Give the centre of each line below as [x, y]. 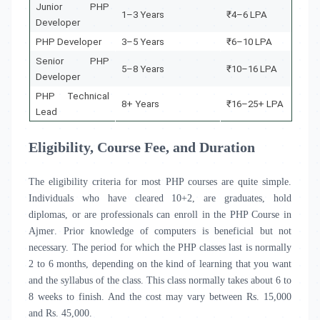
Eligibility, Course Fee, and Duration [142, 147]
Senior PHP [73, 61]
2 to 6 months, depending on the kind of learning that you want [160, 264]
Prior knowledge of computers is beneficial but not [177, 231]
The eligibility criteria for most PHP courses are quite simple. [160, 182]
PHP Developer [69, 42]
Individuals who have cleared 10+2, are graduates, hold [160, 198]
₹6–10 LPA [250, 42]
